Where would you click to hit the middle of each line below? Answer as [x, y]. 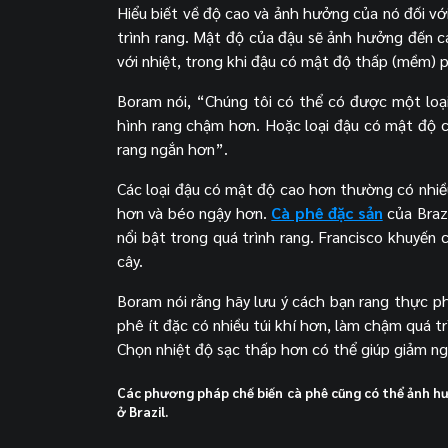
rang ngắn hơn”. [172, 148]
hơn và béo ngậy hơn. [194, 212]
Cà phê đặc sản [327, 212]
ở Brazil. [143, 412]
